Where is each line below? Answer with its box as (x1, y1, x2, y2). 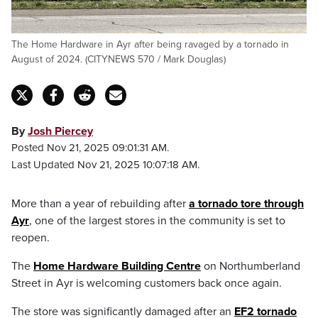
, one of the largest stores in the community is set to (29, 214, 285, 228)
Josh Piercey (28, 124, 93, 138)
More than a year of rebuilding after (11, 197, 189, 211)
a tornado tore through (189, 197, 304, 211)
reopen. (11, 231, 50, 245)
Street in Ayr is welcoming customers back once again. (11, 276, 282, 290)
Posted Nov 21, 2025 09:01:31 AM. (11, 141, 169, 154)
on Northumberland (201, 259, 300, 273)
